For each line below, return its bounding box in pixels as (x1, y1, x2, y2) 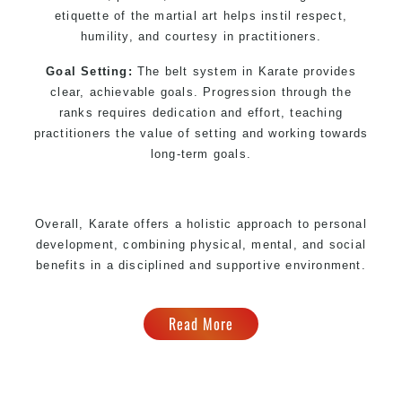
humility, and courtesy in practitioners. (81, 29, 321, 43)
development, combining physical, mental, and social (35, 237, 367, 251)
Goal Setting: (46, 64, 133, 78)
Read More (168, 312, 234, 335)
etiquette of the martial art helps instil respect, (54, 8, 347, 22)
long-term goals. (150, 146, 252, 161)
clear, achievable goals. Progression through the (50, 84, 352, 99)
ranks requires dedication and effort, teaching (58, 105, 344, 119)
